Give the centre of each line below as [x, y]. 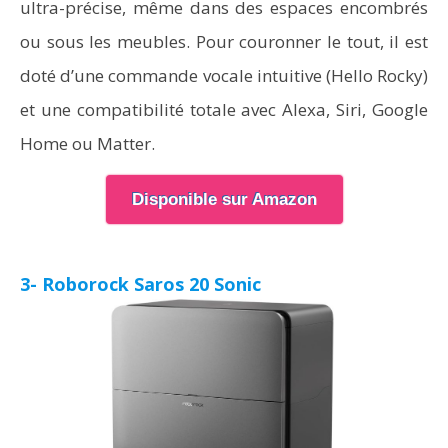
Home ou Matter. [87, 143]
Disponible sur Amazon [224, 199]
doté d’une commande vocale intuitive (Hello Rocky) [224, 75]
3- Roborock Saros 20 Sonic [140, 284]
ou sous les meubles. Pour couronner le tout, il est [224, 41]
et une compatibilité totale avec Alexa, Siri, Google [224, 109]
